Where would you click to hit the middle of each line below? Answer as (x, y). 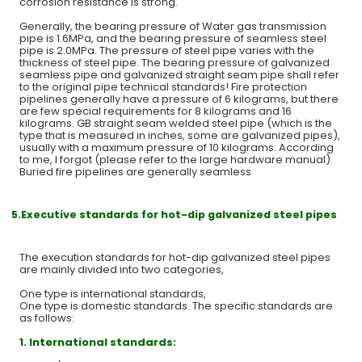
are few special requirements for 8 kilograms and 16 (156, 111)
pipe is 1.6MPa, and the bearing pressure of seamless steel (173, 38)
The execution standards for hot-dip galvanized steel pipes (175, 257)
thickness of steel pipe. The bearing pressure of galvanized (175, 62)
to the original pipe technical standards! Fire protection (164, 86)
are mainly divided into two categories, (122, 269)
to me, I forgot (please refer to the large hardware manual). (177, 159)
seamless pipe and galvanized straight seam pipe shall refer (180, 74)
